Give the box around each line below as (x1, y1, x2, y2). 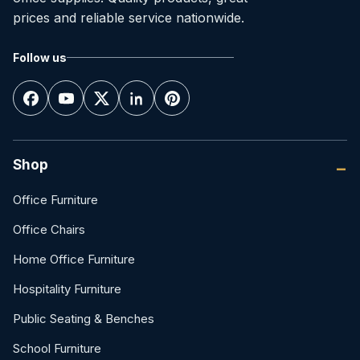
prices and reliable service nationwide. (13, 10, 244, 27)
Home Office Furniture (13, 252, 135, 268)
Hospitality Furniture (13, 281, 121, 297)
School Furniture (13, 341, 101, 357)
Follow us (13, 51, 67, 65)
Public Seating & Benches (13, 311, 154, 327)
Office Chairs (13, 222, 85, 238)
